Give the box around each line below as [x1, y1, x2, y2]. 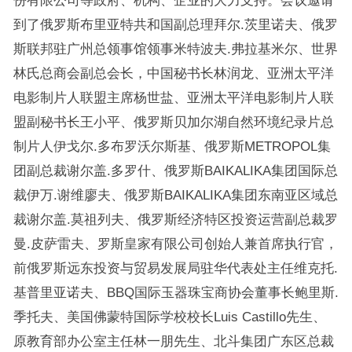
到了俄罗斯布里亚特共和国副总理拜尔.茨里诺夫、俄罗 [13, 17, 338, 32]
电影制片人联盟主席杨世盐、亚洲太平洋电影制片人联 [13, 90, 334, 105]
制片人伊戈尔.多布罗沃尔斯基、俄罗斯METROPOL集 [13, 139, 331, 154]
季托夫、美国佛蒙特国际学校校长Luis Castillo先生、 [13, 310, 326, 324]
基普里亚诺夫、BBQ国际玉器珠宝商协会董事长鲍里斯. [13, 285, 339, 300]
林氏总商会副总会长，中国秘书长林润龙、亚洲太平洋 [13, 66, 334, 81]
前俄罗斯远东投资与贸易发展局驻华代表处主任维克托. [13, 261, 338, 276]
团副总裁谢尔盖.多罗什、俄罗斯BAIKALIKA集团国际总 [13, 163, 338, 178]
